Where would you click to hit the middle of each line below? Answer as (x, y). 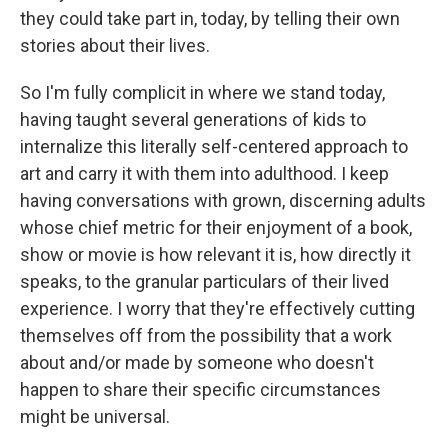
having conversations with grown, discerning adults (223, 200)
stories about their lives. (115, 45)
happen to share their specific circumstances (200, 389)
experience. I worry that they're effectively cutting (217, 308)
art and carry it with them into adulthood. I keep (204, 173)
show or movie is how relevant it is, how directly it (215, 254)
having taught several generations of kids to (193, 119)
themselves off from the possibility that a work (206, 335)
